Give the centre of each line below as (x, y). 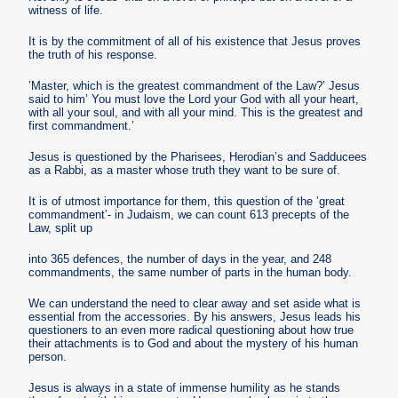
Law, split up (61, 227)
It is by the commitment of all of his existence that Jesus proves (195, 41)
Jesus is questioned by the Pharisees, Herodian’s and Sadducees (198, 156)
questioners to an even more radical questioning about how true (191, 330)
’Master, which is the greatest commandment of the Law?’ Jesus (195, 85)
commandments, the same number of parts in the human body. (191, 272)
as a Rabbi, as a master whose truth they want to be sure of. (185, 170)
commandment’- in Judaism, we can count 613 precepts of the (189, 214)
